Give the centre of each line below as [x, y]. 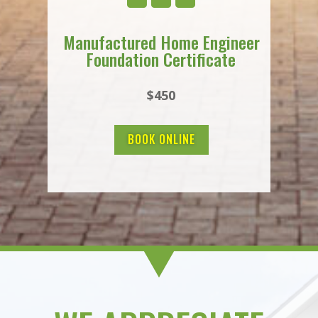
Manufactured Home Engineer [161, 42]
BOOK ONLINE [161, 139]
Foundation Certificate [161, 59]
